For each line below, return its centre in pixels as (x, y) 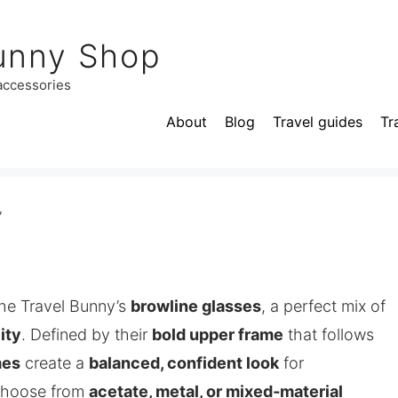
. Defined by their (87, 334)
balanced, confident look (184, 363)
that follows (329, 334)
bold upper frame (218, 334)
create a (55, 363)
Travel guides (318, 122)
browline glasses (196, 306)
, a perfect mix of (323, 306)
